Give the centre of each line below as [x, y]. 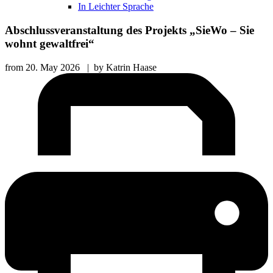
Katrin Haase [131, 67]
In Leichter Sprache [116, 7]
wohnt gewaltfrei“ [50, 44]
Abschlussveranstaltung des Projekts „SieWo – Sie [129, 30]
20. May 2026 [54, 67]
